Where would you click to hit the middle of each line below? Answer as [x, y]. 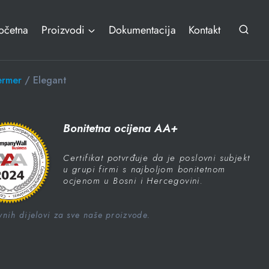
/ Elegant [44, 80]
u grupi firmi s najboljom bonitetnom [144, 169]
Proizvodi [63, 30]
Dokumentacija [142, 30]
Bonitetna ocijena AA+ [121, 128]
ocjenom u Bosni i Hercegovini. [133, 180]
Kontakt [205, 30]
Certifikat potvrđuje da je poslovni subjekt [157, 158]
